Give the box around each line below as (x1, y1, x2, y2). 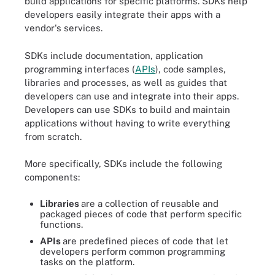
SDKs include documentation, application (25, 50, 203, 61)
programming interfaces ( (25, 63, 135, 74)
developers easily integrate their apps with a (25, 9, 220, 20)
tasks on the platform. (40, 256, 134, 267)
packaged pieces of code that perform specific (40, 208, 242, 219)
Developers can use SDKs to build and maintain (25, 104, 230, 115)
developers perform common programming (40, 246, 225, 257)
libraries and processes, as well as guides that (25, 77, 227, 88)
